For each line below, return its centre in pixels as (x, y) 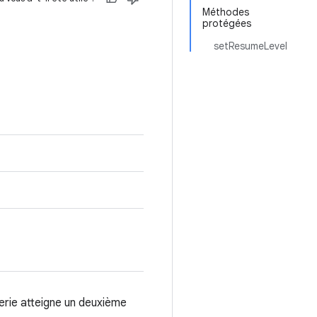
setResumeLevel (250, 46)
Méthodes (226, 12)
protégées (227, 23)
